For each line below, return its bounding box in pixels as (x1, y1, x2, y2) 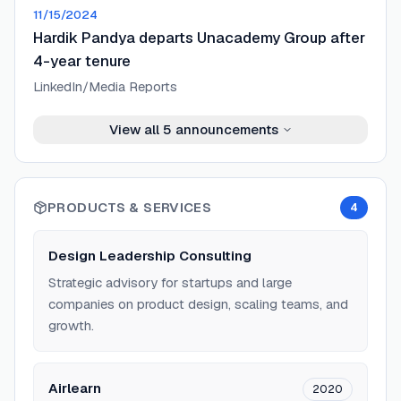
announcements (171, 121, 278, 138)
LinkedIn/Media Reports (33, 78, 177, 95)
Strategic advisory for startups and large (48, 274, 292, 291)
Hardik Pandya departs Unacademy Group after (33, 28, 365, 47)
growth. (48, 317, 94, 334)
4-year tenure (33, 51, 131, 71)
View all (108, 121, 163, 138)
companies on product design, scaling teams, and (48, 295, 348, 312)
